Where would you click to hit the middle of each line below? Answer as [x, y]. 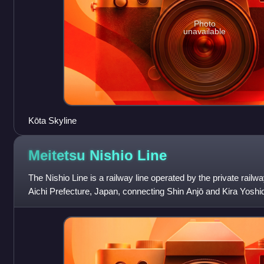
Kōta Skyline [52, 121]
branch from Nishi [62, 205]
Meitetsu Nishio [82, 155]
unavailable [205, 31]
